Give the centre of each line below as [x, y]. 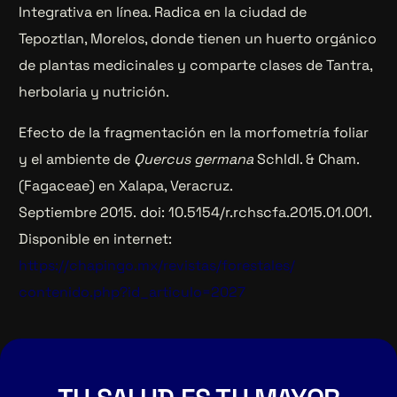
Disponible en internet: [96, 239]
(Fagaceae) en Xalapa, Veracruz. [126, 186]
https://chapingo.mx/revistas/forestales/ [157, 266]
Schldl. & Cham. [309, 160]
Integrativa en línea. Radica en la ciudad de [163, 12]
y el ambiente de [77, 160]
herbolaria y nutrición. [94, 92]
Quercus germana [196, 160]
